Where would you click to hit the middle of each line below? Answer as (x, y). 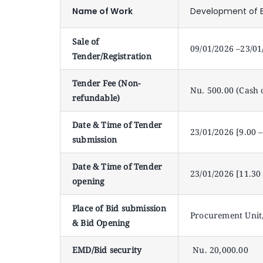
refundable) (96, 98)
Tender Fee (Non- (106, 83)
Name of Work (102, 11)
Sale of (85, 41)
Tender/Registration (112, 56)
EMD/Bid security (107, 250)
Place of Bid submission (119, 208)
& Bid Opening (101, 223)
